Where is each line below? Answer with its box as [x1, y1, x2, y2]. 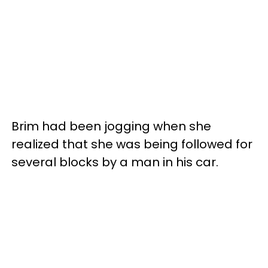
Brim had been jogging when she [11, 117, 211, 135]
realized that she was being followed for [11, 135, 252, 153]
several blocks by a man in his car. [11, 153, 218, 170]
